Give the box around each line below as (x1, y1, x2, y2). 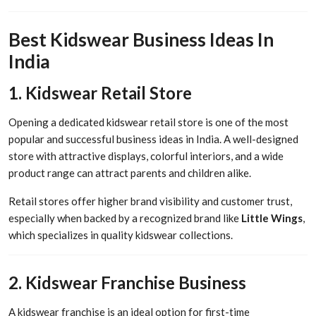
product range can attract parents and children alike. (8, 166, 251, 180)
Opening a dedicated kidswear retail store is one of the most (8, 116, 288, 129)
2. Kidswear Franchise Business (8, 272, 246, 293)
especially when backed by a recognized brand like (8, 212, 241, 225)
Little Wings (241, 212, 303, 225)
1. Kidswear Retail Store (8, 83, 192, 104)
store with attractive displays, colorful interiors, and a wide (8, 150, 284, 163)
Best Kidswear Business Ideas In (8, 28, 274, 51)
